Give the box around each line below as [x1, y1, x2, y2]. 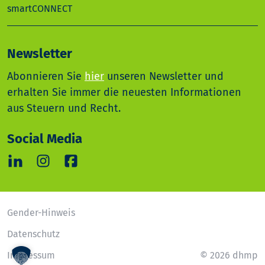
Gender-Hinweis [7, 207, 75, 218]
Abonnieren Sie [7, 70, 85, 83]
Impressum [7, 250, 55, 261]
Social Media [7, 131, 82, 147]
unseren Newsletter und [104, 70, 224, 83]
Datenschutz [7, 228, 60, 240]
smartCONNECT [7, 3, 72, 14]
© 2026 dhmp [200, 250, 258, 261]
